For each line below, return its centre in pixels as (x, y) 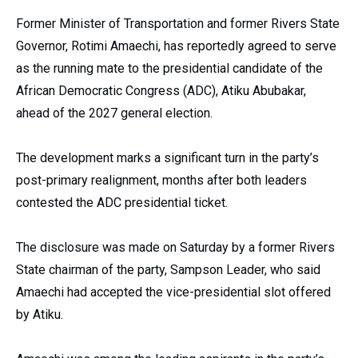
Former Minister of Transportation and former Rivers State (178, 24)
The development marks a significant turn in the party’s (167, 158)
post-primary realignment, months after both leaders (161, 180)
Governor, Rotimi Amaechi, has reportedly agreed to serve (176, 46)
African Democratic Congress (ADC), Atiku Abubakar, (161, 91)
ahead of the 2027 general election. (114, 113)
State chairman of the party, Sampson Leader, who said (168, 270)
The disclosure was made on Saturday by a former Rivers (175, 247)
